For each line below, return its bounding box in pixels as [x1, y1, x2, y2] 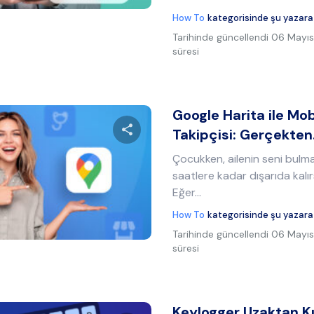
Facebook [161, 219, 200, 231]
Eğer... [172, 185, 202, 200]
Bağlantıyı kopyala [212, 220, 283, 230]
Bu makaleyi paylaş [129, 157, 257, 175]
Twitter [112, 219, 141, 231]
